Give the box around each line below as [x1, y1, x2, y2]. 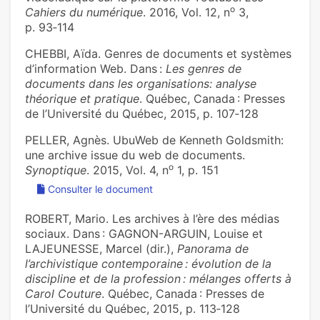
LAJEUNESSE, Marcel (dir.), [25, 241, 177, 256]
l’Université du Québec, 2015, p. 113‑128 [25, 301, 240, 316]
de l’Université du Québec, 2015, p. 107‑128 [25, 106, 259, 121]
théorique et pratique [25, 91, 139, 106]
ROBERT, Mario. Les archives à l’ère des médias [25, 211, 279, 226]
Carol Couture [25, 286, 101, 301]
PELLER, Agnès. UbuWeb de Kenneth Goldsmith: [25, 133, 284, 148]
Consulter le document [48, 183, 153, 196]
